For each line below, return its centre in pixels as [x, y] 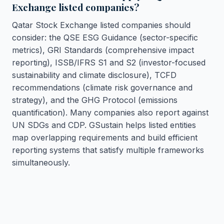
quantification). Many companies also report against [110, 112]
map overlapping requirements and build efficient [105, 137]
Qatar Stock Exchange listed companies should [101, 25]
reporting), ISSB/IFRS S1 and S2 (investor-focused [109, 62]
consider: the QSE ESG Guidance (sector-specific [105, 37]
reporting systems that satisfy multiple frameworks [108, 150]
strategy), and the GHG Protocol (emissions [95, 100]
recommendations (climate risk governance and [102, 87]
